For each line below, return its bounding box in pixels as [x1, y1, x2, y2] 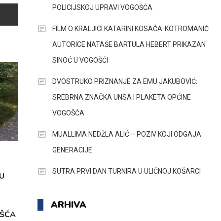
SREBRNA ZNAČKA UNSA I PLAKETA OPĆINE [52, 93, 191, 101]
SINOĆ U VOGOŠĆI [52, 56, 108, 64]
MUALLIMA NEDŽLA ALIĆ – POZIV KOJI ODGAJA [52, 130, 201, 138]
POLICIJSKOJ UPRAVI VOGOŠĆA [52, 3, 152, 11]
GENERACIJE [52, 146, 92, 154]
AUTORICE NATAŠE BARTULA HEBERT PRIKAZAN [52, 40, 206, 48]
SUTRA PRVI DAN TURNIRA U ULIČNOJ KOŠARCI [52, 167, 201, 175]
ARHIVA [50, 199, 86, 211]
